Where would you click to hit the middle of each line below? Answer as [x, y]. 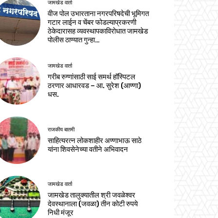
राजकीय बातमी [61, 129]
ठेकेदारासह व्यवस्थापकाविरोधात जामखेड [98, 31]
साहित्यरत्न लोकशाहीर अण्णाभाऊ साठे [95, 140]
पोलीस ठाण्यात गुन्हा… [74, 40]
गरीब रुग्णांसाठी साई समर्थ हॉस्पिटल [92, 77]
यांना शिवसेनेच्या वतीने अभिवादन [88, 149]
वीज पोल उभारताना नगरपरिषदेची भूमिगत [99, 14]
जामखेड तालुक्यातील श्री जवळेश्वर [92, 195]
